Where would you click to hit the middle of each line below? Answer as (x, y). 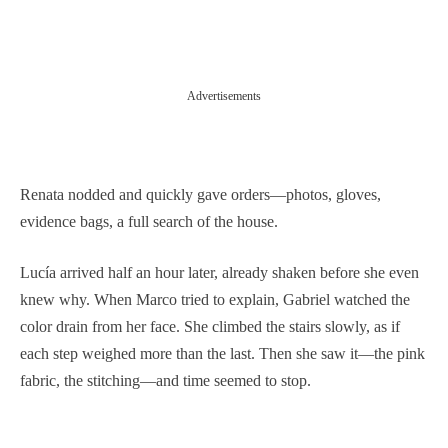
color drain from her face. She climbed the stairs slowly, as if (210, 326)
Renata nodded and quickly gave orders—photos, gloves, (200, 194)
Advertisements (224, 95)
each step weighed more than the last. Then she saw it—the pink (222, 353)
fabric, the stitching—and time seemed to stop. (165, 380)
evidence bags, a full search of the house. (149, 221)
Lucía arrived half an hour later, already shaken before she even (219, 272)
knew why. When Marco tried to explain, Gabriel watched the (215, 299)
